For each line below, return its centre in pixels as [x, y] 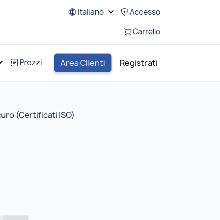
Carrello [145, 32]
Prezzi [31, 63]
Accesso [144, 12]
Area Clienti [83, 63]
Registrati [139, 63]
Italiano [91, 12]
